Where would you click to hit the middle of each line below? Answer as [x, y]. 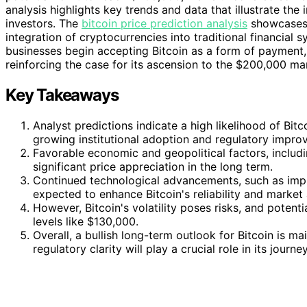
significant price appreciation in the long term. [153, 167]
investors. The [44, 24]
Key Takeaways [62, 95]
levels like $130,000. [86, 222]
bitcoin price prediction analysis [164, 24]
